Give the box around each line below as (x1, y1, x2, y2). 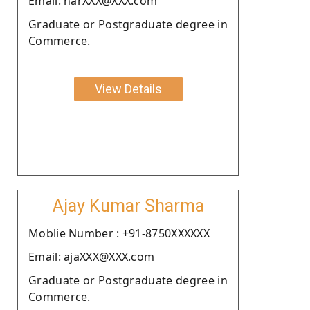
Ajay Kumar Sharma (52, 195, 204, 216)
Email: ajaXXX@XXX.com (28, 248, 155, 264)
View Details (94, 81, 162, 96)
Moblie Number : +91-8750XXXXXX (28, 225, 210, 241)
